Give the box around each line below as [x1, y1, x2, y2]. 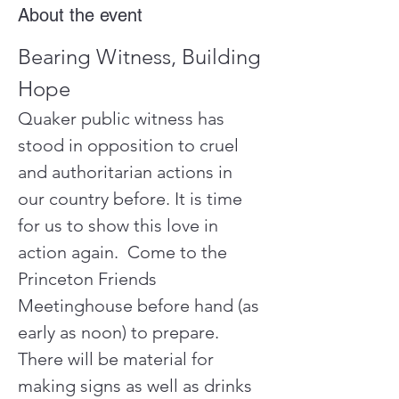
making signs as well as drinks [18, 375, 256, 396]
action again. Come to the [18, 241, 232, 263]
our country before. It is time [18, 188, 247, 209]
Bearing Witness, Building [18, 44, 266, 69]
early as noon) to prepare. [18, 322, 228, 343]
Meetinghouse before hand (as [18, 295, 264, 316]
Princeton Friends [18, 268, 161, 289]
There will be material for [18, 348, 218, 370]
